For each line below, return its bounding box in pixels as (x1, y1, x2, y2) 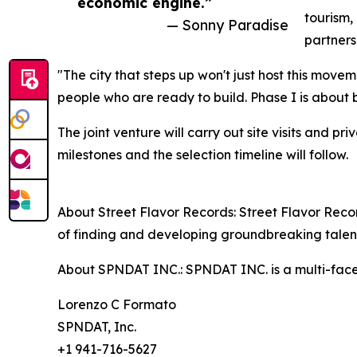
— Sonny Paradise (167, 16, 288, 34)
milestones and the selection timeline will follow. (57, 147, 348, 163)
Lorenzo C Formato (57, 296, 176, 313)
